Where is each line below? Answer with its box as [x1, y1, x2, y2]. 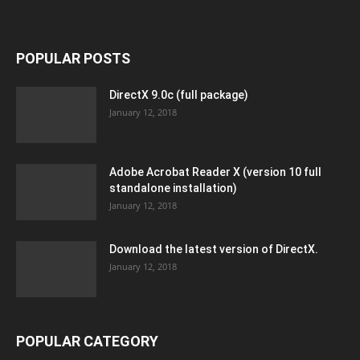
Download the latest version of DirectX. [109, 243, 318, 256]
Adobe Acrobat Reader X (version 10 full [109, 166, 321, 178]
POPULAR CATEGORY [16, 333, 158, 350]
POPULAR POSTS [16, 50, 130, 67]
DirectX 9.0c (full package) [109, 88, 248, 101]
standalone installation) [109, 182, 237, 194]
